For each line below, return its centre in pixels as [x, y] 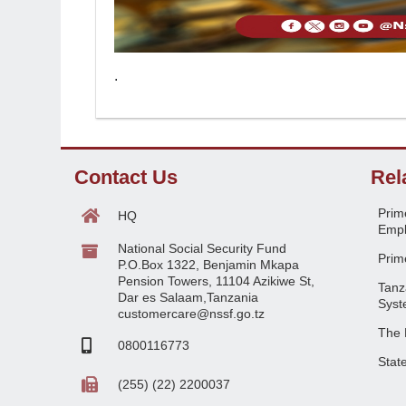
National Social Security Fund [202, 248]
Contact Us [126, 177]
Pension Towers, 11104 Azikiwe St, [216, 281]
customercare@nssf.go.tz [191, 314]
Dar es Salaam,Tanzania [188, 297]
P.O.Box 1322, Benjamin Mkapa [208, 265]
